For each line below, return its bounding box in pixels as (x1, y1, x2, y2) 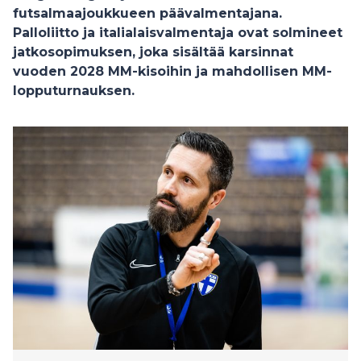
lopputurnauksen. (13, 83, 135, 98)
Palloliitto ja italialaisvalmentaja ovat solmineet (13, 25, 342, 40)
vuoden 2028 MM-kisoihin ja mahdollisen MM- (13, 64, 332, 79)
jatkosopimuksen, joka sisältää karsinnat (13, 44, 293, 60)
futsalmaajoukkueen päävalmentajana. (13, 6, 282, 21)
